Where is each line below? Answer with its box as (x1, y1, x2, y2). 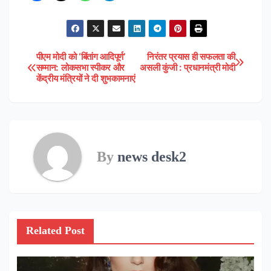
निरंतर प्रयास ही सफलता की (146, 51, 235, 63)
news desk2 (117, 148, 186, 165)
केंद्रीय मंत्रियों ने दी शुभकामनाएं (36, 73, 135, 85)
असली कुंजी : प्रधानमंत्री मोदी (140, 62, 235, 74)
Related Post (25, 224, 85, 237)
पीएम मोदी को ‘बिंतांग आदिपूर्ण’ (36, 51, 126, 63)
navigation (27, 77, 114, 99)
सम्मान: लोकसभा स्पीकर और (36, 62, 125, 74)
